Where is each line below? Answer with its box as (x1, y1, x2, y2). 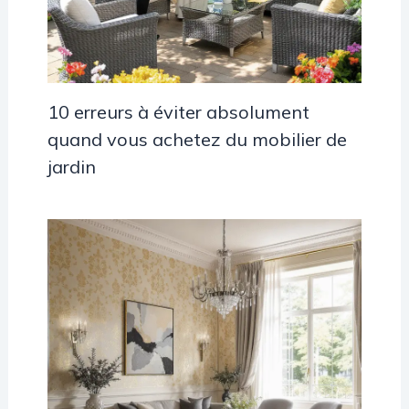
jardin (47, 155, 96, 179)
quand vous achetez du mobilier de (47, 128, 347, 152)
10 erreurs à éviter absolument (47, 100, 309, 124)
